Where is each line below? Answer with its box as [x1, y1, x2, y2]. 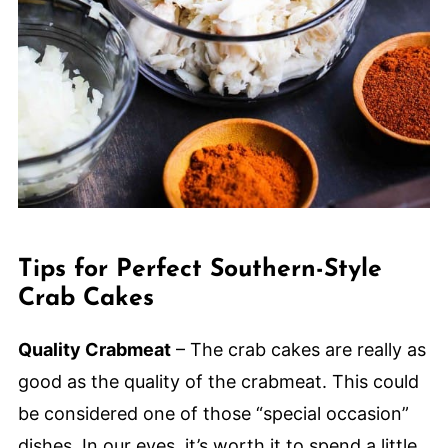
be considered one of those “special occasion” [17, 402, 409, 424]
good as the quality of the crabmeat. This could [17, 370, 419, 392]
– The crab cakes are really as [170, 338, 426, 360]
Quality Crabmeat [17, 338, 171, 360]
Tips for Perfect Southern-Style [17, 256, 382, 282]
